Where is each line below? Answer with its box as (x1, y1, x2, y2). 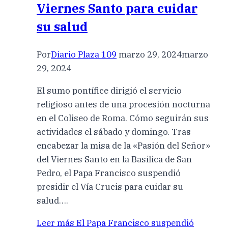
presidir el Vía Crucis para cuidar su (37, 181, 183, 193)
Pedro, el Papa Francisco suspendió (37, 167, 181, 179)
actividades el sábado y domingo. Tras (37, 126, 191, 138)
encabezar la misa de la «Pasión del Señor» (37, 140, 210, 152)
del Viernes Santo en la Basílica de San (37, 154, 192, 165)
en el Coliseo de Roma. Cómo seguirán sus (37, 112, 209, 124)
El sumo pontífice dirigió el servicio (37, 85, 182, 97)
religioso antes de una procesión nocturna (37, 99, 210, 110)
